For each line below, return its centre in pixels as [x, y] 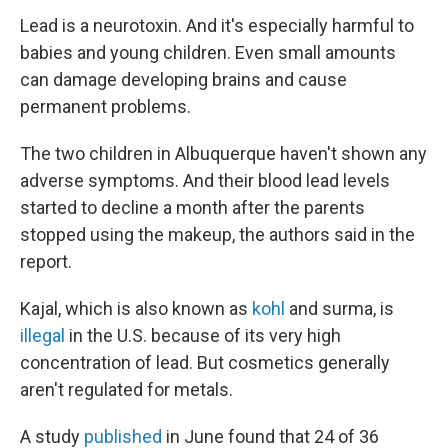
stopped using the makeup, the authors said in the [217, 234]
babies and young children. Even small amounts [208, 52]
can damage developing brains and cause [183, 79]
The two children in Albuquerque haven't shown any [223, 153]
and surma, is [339, 308]
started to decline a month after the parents [192, 207]
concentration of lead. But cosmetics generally [205, 362]
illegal [42, 335]
